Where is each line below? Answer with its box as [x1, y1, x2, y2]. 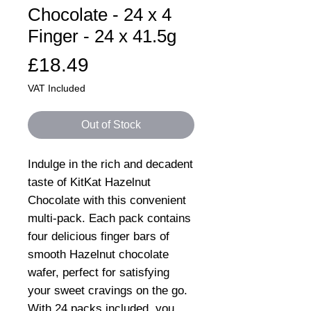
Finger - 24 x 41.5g [28, 25, 176, 47]
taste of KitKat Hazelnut [28, 175, 151, 189]
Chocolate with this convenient [28, 193, 186, 207]
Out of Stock [81, 118, 141, 131]
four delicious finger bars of [28, 229, 169, 243]
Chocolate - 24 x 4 [28, 3, 171, 25]
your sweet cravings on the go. [28, 283, 187, 297]
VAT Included [28, 82, 85, 94]
